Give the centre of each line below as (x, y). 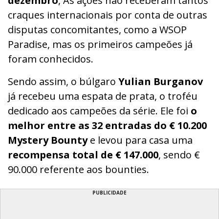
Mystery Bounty (48, 140)
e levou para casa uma (140, 140)
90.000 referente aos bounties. (78, 169)
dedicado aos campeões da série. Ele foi (99, 110)
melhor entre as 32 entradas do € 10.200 (107, 125)
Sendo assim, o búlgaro (63, 81)
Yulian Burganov (161, 81)
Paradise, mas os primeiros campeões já (100, 44)
